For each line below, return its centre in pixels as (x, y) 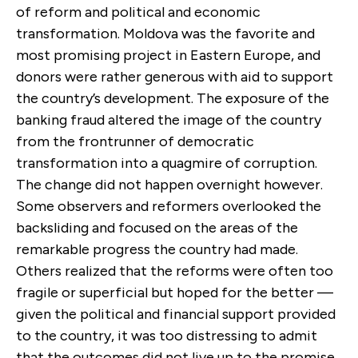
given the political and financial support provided (176, 314)
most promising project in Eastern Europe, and (168, 55)
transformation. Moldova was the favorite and (165, 33)
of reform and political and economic (138, 12)
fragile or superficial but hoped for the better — (175, 292)
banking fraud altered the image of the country (169, 119)
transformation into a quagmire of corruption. (167, 163)
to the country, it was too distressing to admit (167, 335)
